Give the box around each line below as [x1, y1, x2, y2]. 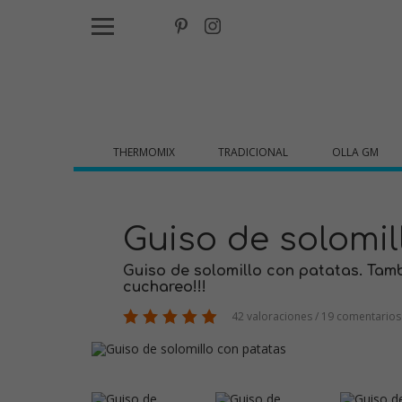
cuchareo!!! [123, 279, 206, 295]
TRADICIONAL [218, 144, 289, 160]
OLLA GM [331, 144, 379, 160]
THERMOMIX [113, 144, 176, 160]
